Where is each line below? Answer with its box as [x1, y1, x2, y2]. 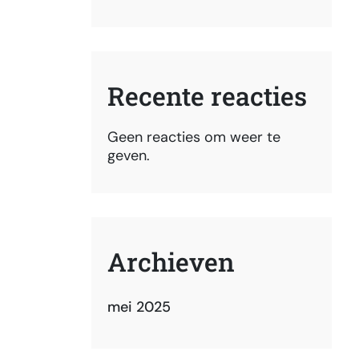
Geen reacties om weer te [107, 127, 280, 147]
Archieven [107, 244, 235, 279]
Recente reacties [107, 79, 307, 113]
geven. [107, 146, 150, 165]
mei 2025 [107, 297, 171, 317]
